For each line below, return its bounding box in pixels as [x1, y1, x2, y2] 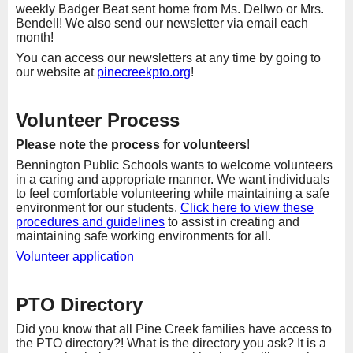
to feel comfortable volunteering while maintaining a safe [16, 187, 329, 201]
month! [16, 31, 54, 45]
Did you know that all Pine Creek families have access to [16, 322, 332, 336]
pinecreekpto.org [97, 65, 191, 80]
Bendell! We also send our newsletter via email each [16, 17, 308, 31]
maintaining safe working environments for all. [16, 229, 274, 243]
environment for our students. [16, 201, 180, 215]
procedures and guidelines [16, 215, 165, 229]
